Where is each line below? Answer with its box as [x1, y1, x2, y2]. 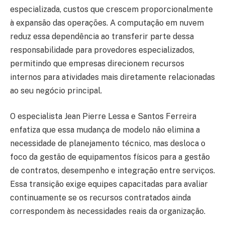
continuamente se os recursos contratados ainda [10, 193, 191, 203]
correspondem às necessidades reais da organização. [10, 206, 205, 216]
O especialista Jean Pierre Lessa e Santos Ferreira [10, 111, 196, 122]
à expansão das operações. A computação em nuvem [10, 18, 204, 28]
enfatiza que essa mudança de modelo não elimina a [10, 125, 200, 135]
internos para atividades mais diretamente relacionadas [10, 72, 215, 82]
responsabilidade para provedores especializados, [10, 45, 194, 55]
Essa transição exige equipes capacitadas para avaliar [10, 179, 208, 189]
